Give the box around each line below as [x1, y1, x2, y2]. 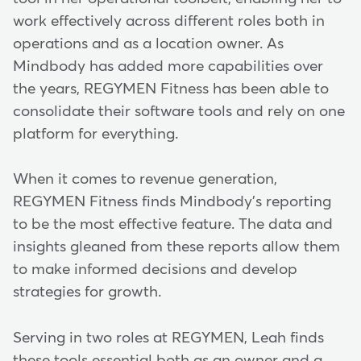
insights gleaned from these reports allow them [13, 239, 340, 255]
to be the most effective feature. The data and [13, 217, 333, 233]
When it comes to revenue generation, [13, 172, 277, 188]
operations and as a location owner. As [13, 35, 284, 52]
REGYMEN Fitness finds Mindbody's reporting [13, 194, 331, 210]
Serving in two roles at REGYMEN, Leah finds [13, 330, 324, 346]
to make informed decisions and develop [13, 262, 297, 278]
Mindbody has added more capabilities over [13, 58, 323, 74]
